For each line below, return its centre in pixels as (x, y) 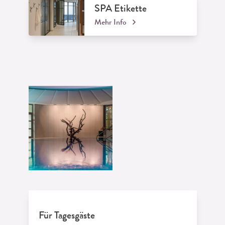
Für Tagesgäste (67, 216)
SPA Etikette (121, 10)
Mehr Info (112, 23)
